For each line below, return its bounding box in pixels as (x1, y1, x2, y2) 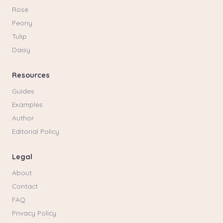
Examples (12, 100, 43, 109)
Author (12, 113, 34, 122)
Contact (12, 182, 38, 190)
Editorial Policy (12, 127, 59, 135)
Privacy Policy (12, 209, 56, 217)
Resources (12, 71, 50, 80)
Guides (12, 87, 34, 95)
